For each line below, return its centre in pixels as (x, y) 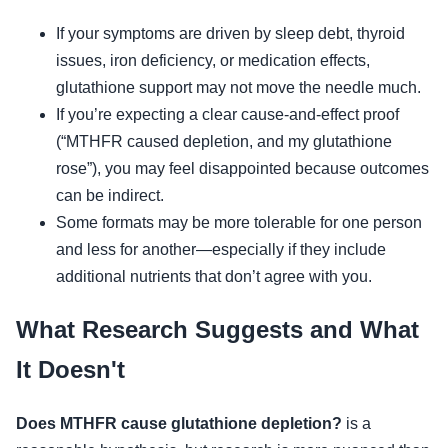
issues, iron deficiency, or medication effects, (213, 60)
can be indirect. (110, 195)
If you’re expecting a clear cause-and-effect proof (227, 114)
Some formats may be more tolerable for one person (239, 222)
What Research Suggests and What (217, 329)
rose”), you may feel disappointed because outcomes (242, 168)
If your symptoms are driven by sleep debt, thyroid (230, 33)
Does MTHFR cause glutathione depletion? (179, 423)
